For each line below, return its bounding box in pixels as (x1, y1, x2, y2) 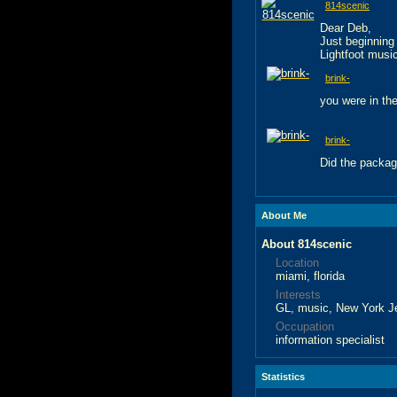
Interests (276, 287, 321, 301)
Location (276, 255, 319, 269)
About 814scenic (261, 237, 352, 251)
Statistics (261, 370, 305, 382)
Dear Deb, (320, 20, 371, 35)
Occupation (276, 319, 334, 333)
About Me (261, 209, 307, 221)
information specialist (276, 332, 385, 346)
